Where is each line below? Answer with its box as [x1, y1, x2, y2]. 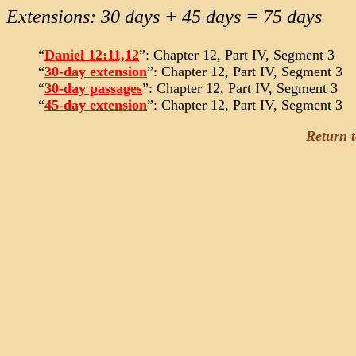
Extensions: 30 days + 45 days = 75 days [6, 6, 322, 27]
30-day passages [44, 80, 142, 96]
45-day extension [44, 97, 147, 113]
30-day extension [44, 64, 147, 79]
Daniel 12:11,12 [44, 47, 139, 63]
